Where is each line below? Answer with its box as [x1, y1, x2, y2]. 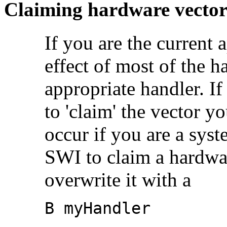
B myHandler [45, 199, 150, 217]
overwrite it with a [45, 168, 191, 191]
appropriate [45, 77, 140, 99]
